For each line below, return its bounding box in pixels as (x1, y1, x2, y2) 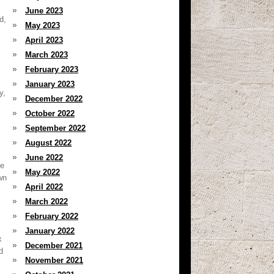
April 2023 (25, 35, 63, 45)
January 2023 (25, 80, 75, 89)
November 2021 (25, 256, 83, 265)
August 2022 (25, 138, 72, 147)
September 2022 (25, 124, 86, 133)
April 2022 (25, 182, 63, 191)
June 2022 (25, 153, 63, 162)
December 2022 (25, 94, 83, 103)
